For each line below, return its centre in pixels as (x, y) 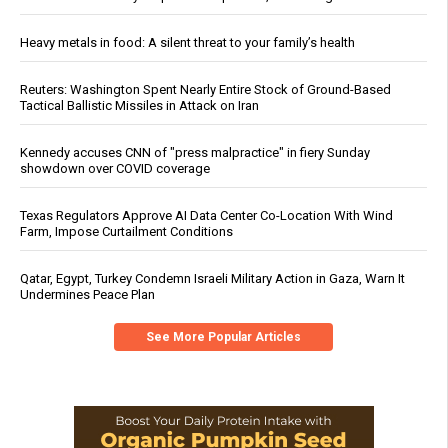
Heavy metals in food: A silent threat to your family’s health (187, 43)
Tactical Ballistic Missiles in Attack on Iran (139, 106)
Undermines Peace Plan (87, 295)
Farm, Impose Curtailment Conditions (126, 232)
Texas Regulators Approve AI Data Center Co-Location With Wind (206, 216)
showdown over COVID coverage (115, 169)
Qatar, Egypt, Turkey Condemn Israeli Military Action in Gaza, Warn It (212, 279)
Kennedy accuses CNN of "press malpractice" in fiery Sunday (195, 153)
